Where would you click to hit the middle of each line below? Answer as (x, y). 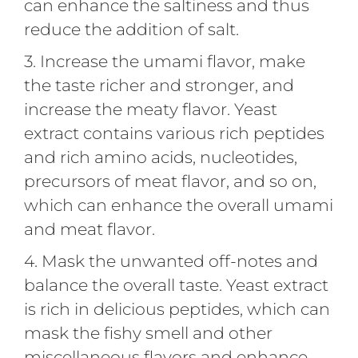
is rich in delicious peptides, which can (177, 308)
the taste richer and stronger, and (159, 85)
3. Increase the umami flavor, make (164, 61)
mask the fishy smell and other (148, 332)
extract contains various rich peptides (174, 133)
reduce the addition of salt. (131, 29)
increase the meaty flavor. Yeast (150, 109)
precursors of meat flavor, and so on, (170, 181)
